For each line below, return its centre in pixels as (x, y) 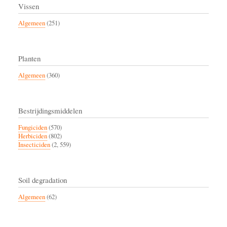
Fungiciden (33, 128)
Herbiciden (33, 136)
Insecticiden (34, 145)
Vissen (29, 6)
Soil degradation (43, 180)
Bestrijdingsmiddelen (50, 111)
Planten (29, 59)
